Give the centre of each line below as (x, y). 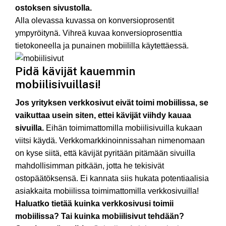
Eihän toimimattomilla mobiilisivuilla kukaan (123, 128)
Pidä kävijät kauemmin (75, 71)
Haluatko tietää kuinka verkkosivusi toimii (94, 204)
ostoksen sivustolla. (53, 8)
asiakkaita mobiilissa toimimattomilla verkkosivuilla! (107, 191)
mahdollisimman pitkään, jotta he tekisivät (90, 166)
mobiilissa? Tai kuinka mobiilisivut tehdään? (100, 216)
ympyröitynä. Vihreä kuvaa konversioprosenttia (99, 33)
